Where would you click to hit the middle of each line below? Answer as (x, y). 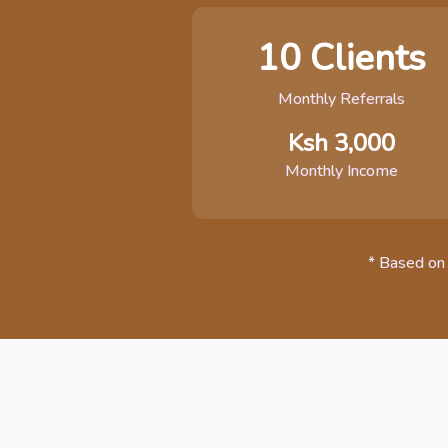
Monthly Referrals (341, 99)
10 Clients (341, 58)
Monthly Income (341, 171)
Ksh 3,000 (341, 143)
